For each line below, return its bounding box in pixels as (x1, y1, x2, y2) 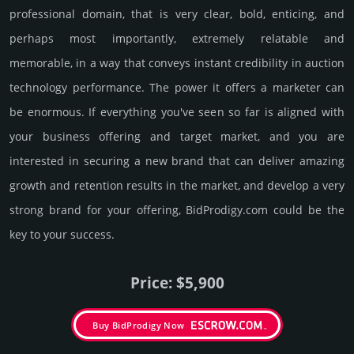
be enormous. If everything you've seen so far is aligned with (9, 104, 345, 120)
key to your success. (9, 227, 115, 243)
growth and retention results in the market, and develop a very (9, 178, 345, 194)
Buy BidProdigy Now (92, 319, 185, 332)
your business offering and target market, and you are (9, 129, 345, 145)
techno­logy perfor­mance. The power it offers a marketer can (9, 80, 345, 96)
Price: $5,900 (130, 272, 224, 294)
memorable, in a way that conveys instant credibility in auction (9, 55, 345, 71)
